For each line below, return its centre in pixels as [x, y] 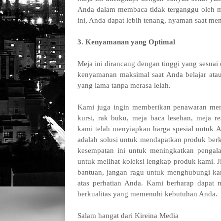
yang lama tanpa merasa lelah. [125, 85]
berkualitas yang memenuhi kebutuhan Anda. [148, 194]
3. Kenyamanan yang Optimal [126, 42]
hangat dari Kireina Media [138, 216]
